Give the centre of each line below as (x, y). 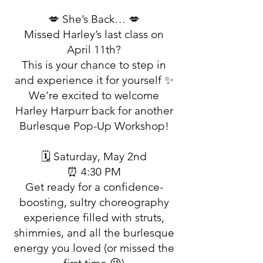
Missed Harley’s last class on (94, 34)
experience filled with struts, (94, 218)
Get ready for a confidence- (94, 187)
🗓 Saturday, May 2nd (94, 156)
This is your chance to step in (94, 65)
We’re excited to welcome (94, 95)
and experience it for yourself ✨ (94, 80)
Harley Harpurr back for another (94, 111)
